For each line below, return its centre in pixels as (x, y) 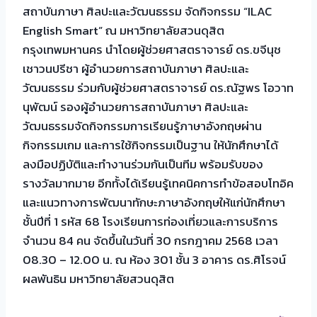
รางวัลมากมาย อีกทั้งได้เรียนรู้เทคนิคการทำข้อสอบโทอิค (158, 183)
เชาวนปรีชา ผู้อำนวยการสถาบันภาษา (114, 68)
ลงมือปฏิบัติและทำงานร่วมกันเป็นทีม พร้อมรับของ (143, 164)
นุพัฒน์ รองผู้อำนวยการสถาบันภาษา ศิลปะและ (136, 106)
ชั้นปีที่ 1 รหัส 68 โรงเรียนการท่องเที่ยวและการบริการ (150, 221)
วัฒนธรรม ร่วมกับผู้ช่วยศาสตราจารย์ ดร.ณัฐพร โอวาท (158, 87)
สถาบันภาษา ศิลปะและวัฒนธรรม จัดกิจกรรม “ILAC (147, 11)
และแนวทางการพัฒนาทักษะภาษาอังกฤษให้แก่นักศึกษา (154, 202)
